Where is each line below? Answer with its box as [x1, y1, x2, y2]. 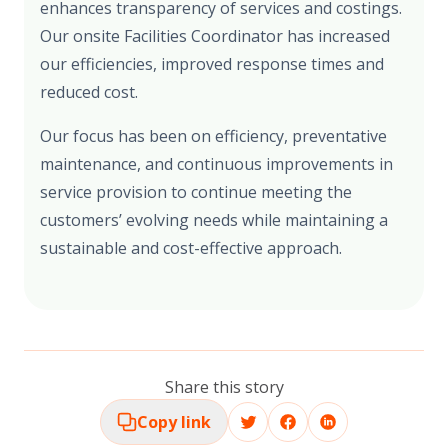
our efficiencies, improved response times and [40, 53, 384, 76]
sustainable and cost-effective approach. [40, 237, 342, 260]
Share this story [164, 376, 284, 399]
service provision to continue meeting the [40, 181, 352, 204]
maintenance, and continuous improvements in [40, 153, 393, 176]
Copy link [137, 411, 211, 434]
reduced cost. [40, 81, 138, 104]
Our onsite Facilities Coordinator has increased [40, 25, 390, 48]
